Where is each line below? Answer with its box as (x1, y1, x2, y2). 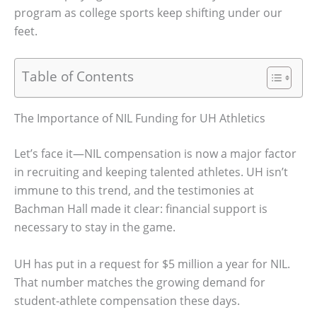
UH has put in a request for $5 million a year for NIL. (14, 255, 290, 272)
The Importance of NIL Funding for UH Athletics (14, 110, 265, 127)
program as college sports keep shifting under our (14, 4, 282, 21)
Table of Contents (22, 67, 134, 86)
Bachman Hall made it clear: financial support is (14, 201, 267, 217)
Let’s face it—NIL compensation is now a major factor (14, 146, 296, 162)
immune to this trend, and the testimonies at (14, 183, 254, 199)
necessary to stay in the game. (14, 219, 175, 236)
